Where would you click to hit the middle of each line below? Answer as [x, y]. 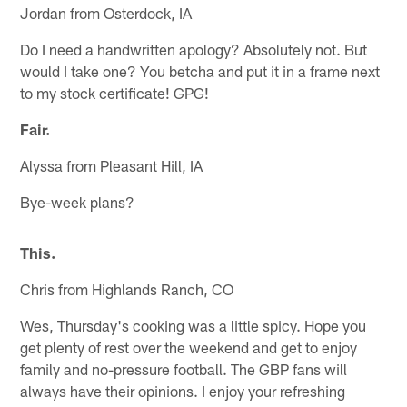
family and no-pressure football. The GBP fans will [184, 368]
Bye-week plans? [78, 201]
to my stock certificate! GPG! [115, 92]
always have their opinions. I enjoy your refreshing [183, 390]
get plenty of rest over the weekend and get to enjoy [189, 347]
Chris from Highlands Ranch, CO [127, 288]
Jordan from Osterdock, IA [106, 12]
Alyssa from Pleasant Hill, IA [112, 165]
